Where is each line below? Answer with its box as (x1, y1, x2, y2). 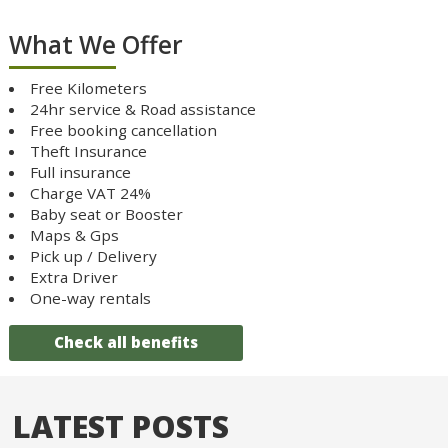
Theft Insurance (30, 141, 148, 162)
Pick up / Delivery (30, 246, 158, 267)
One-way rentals (30, 288, 152, 309)
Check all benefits (53, 332, 198, 353)
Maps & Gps (30, 225, 120, 246)
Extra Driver (30, 267, 119, 288)
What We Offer (8, 27, 183, 61)
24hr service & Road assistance (30, 99, 257, 120)
